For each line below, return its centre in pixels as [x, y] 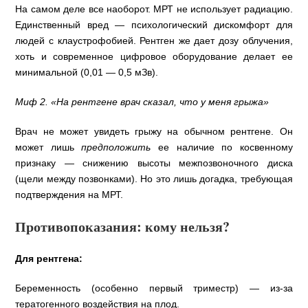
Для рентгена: [49, 258]
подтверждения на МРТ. [69, 194]
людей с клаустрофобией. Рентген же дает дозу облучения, [154, 40]
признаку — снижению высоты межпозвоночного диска [154, 163]
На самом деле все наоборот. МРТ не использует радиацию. [154, 9]
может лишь [48, 147]
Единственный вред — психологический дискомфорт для [154, 24]
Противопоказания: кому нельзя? [123, 226]
